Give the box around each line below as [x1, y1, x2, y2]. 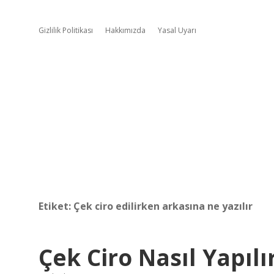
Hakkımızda [105, 25, 146, 35]
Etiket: [39, 199, 73, 213]
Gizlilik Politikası [39, 25, 93, 35]
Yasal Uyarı [158, 25, 196, 35]
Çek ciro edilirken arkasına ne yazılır [73, 199, 253, 213]
